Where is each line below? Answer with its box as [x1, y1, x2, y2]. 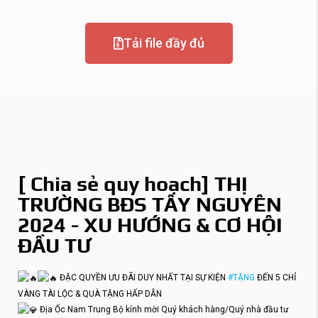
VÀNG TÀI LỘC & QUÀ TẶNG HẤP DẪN [18, 288, 162, 299]
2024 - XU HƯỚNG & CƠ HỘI [18, 213, 283, 236]
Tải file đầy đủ [124, 35, 204, 50]
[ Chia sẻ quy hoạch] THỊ [18, 172, 248, 195]
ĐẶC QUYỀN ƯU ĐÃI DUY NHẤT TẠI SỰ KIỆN [57, 273, 228, 283]
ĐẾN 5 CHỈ [255, 273, 296, 283]
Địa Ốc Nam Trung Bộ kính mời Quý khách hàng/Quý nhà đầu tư [38, 304, 288, 314]
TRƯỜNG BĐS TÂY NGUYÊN [18, 192, 282, 216]
